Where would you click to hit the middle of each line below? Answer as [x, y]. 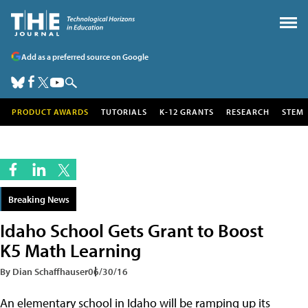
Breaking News [39, 199]
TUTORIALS [124, 112]
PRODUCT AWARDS [50, 112]
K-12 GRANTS [187, 112]
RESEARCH [248, 112]
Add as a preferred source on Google [85, 56]
